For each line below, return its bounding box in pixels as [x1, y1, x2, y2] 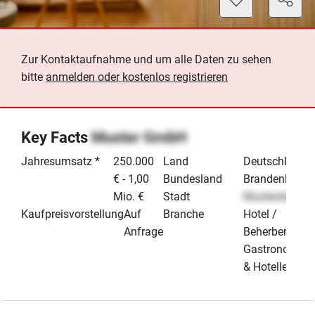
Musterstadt [243, 189, 303, 203]
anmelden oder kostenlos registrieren [46, 70, 228, 84]
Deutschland [243, 154, 306, 168]
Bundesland [163, 172, 222, 186]
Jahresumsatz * [21, 154, 100, 168]
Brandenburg [243, 172, 307, 186]
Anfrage [124, 224, 163, 238]
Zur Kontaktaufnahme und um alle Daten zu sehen [21, 52, 271, 66]
